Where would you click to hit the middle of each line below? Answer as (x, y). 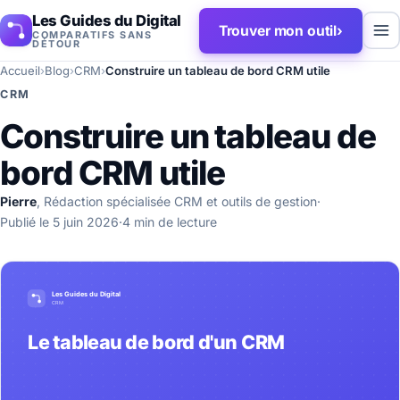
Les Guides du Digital (107, 20)
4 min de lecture (170, 222)
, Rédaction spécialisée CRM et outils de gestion (177, 201)
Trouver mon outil (278, 30)
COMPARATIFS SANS (92, 34)
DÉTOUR (57, 43)
